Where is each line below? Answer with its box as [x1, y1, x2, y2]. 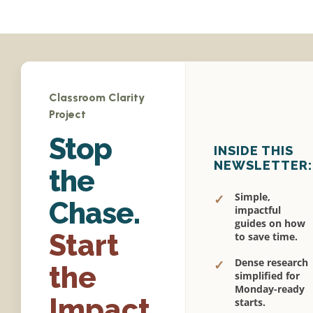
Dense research [235, 256, 308, 270]
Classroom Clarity [49, 90, 145, 104]
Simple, [235, 190, 270, 204]
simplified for [235, 269, 300, 283]
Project [49, 107, 86, 121]
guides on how [235, 217, 305, 231]
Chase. [49, 196, 140, 231]
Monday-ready [235, 282, 305, 296]
